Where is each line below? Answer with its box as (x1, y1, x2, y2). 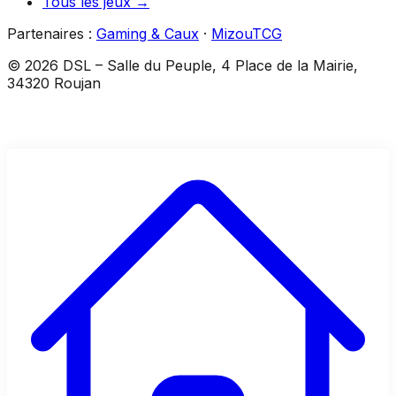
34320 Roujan (7, 74, 101, 93)
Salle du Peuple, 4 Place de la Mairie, (107, 57, 358, 75)
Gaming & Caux (96, 25, 199, 43)
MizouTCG (211, 25, 282, 43)
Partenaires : (7, 25, 92, 43)
